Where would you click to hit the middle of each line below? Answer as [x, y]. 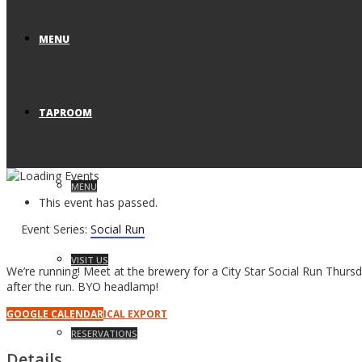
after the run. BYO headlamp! [82, 287]
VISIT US [90, 260]
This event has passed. [98, 203]
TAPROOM [65, 113]
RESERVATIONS [104, 333]
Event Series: [56, 229]
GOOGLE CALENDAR [55, 314]
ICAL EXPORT [135, 314]
